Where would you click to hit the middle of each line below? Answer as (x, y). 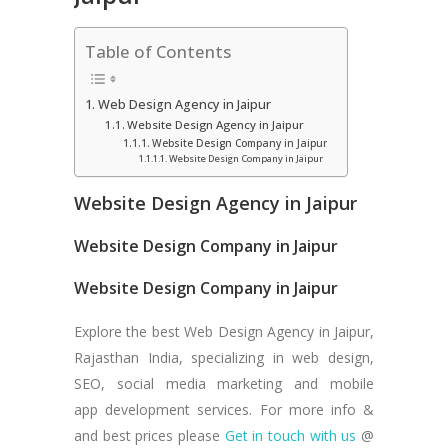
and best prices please (149, 436)
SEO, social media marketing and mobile (224, 384)
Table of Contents (158, 52)
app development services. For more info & (224, 410)
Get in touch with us (290, 436)
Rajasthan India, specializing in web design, (224, 358)
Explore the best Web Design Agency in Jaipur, (224, 332)
